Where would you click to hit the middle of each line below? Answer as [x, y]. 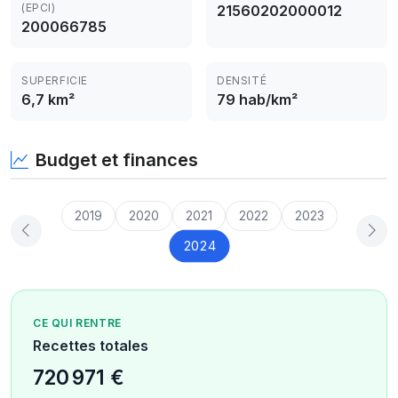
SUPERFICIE [55, 80]
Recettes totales [91, 346]
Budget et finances [117, 160]
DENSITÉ [242, 80]
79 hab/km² [257, 99]
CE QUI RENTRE [77, 323]
